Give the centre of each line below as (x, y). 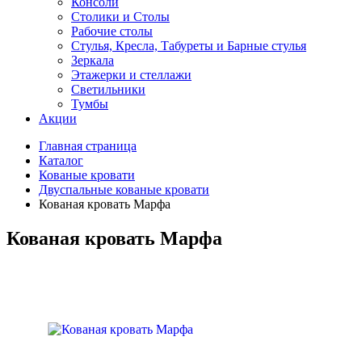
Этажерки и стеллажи (131, 75)
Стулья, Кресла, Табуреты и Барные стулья (189, 46)
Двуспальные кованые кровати (124, 189)
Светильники (108, 89)
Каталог (61, 160)
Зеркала (93, 60)
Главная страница (88, 146)
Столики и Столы (120, 17)
